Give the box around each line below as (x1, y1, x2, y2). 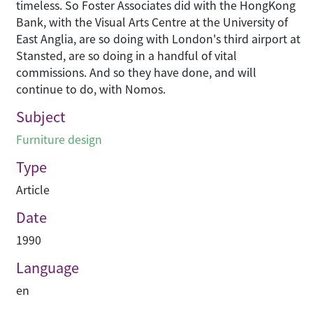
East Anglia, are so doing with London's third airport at (16, 30, 300, 48)
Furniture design (16, 131, 102, 148)
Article (16, 181, 50, 198)
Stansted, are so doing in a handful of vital (16, 47, 237, 64)
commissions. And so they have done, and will (16, 64, 256, 81)
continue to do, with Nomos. (16, 80, 166, 98)
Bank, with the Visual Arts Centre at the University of (16, 13, 288, 31)
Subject (16, 106, 66, 127)
